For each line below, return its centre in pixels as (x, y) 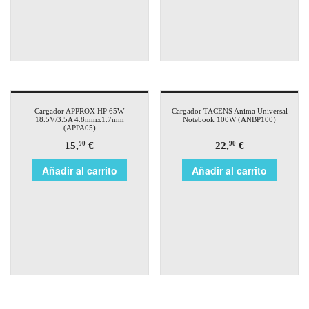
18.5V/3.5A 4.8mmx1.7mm (79, 119)
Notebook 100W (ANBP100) (230, 119)
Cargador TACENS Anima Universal (229, 111)
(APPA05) (79, 127)
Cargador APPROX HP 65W (80, 111)
